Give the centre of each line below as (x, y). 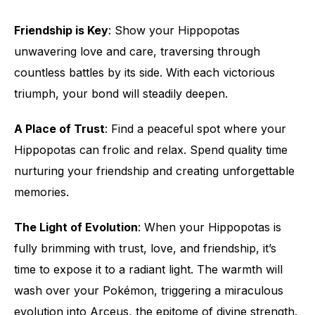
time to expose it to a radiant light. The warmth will (148, 269)
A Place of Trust (59, 129)
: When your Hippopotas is (210, 227)
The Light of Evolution (76, 227)
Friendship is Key (61, 30)
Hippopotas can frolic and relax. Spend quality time (151, 150)
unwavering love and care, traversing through (137, 51)
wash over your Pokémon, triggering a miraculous (149, 290)
